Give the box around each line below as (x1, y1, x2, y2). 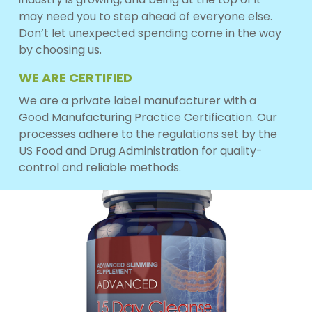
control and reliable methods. (18, 159, 181, 175)
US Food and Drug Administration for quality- (18, 142, 263, 159)
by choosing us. (18, 41, 102, 58)
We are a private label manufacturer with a (18, 92, 256, 109)
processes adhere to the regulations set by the (18, 125, 277, 142)
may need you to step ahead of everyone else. (18, 8, 272, 24)
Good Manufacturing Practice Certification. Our (18, 109, 277, 125)
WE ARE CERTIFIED (18, 68, 132, 86)
